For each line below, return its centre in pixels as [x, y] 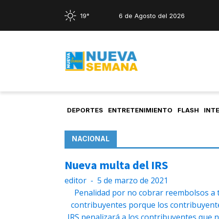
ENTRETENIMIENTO [140, 110]
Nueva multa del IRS [116, 165]
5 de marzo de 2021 [133, 181]
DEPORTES [85, 110]
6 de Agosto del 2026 [152, 15]
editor [76, 181]
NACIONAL [91, 139]
